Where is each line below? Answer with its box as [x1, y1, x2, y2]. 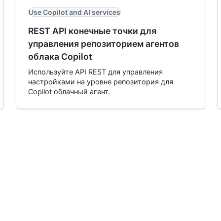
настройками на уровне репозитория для [28, 77, 173, 86]
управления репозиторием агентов [28, 38, 179, 49]
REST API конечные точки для [28, 26, 156, 36]
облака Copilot [28, 51, 92, 62]
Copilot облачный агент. [28, 87, 110, 96]
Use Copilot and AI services [29, 8, 120, 16]
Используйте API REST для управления [28, 68, 163, 76]
